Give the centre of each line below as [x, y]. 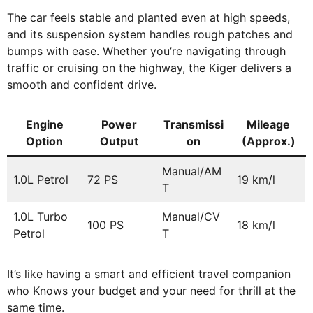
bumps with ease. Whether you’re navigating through [146, 51]
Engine [44, 125]
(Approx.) [268, 141]
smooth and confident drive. [82, 85]
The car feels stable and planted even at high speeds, [148, 18]
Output [119, 141]
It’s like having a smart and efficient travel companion [149, 274]
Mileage [268, 125]
